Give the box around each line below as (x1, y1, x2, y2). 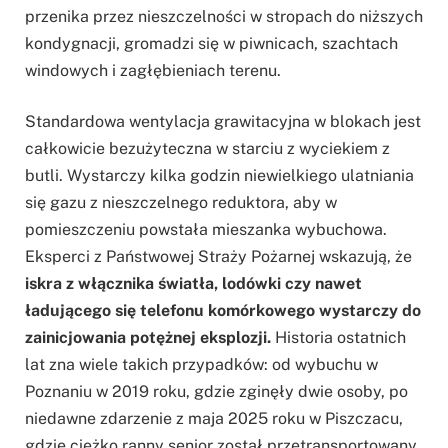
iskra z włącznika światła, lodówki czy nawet (25, 274, 362, 294)
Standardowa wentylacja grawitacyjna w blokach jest (25, 112, 421, 132)
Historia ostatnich (271, 328, 406, 348)
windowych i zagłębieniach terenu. (25, 60, 281, 80)
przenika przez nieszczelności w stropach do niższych (25, 6, 423, 26)
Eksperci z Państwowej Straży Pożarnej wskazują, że (25, 247, 412, 267)
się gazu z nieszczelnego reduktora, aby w (25, 193, 337, 213)
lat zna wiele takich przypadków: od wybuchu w (25, 355, 378, 375)
